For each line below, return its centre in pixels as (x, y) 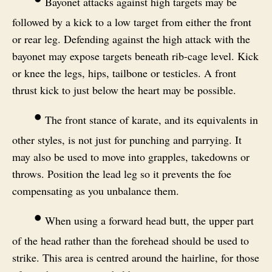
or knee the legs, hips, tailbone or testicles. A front (124, 73)
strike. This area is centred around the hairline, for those (136, 257)
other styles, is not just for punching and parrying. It (127, 139)
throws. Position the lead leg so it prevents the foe (122, 173)
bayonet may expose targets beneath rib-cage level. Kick (135, 56)
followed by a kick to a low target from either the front (132, 22)
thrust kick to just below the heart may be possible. (124, 90)
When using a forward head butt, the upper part (148, 220)
